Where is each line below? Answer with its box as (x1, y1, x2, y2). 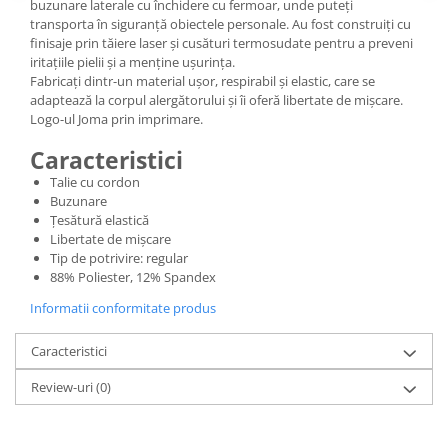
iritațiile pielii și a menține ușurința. (30, 53, 235, 71)
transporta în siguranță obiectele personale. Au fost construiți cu (30, 15, 411, 33)
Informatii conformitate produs (30, 299, 216, 317)
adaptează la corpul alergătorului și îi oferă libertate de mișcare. (30, 91, 403, 109)
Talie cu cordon (50, 173, 140, 191)
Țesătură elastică (50, 211, 149, 229)
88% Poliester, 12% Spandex (50, 268, 216, 286)
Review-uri (31, 378, 96, 396)
